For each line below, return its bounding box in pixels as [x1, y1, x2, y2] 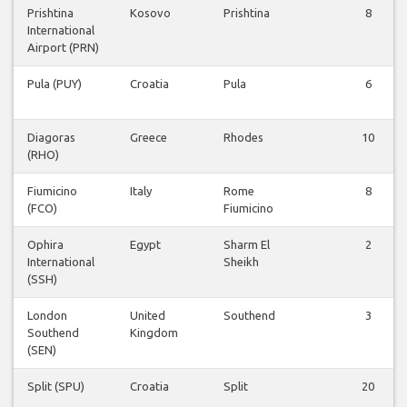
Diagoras [27, 131, 75, 144]
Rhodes [223, 131, 263, 144]
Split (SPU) [27, 380, 84, 393]
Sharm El [223, 238, 270, 252]
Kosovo [130, 6, 171, 20]
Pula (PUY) [27, 77, 82, 91]
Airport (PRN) [27, 41, 99, 55]
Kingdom [130, 326, 178, 340]
